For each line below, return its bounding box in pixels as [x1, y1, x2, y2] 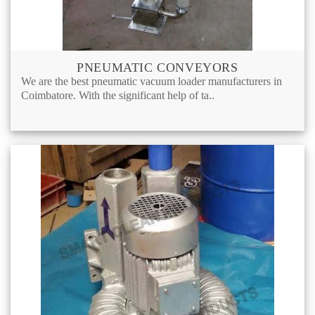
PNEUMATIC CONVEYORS [77, 60, 238, 75]
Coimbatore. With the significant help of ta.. [21, 89, 214, 101]
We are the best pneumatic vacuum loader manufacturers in [21, 75, 282, 87]
